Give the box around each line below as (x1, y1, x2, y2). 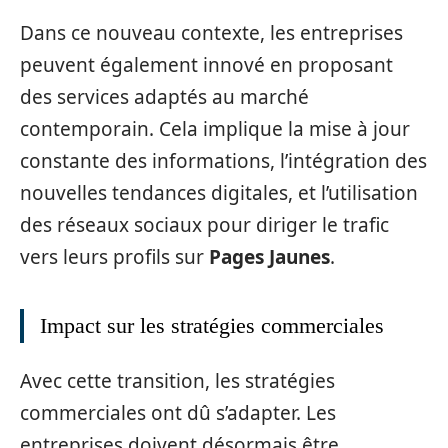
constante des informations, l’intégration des (20, 147, 427, 174)
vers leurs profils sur (20, 243, 209, 270)
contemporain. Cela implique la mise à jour (20, 115, 410, 142)
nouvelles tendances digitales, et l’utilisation (20, 179, 418, 206)
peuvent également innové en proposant (20, 51, 393, 78)
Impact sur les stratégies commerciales (40, 312, 384, 338)
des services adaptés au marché (20, 83, 309, 110)
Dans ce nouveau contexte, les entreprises (20, 19, 403, 46)
